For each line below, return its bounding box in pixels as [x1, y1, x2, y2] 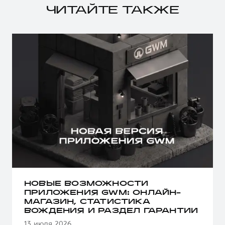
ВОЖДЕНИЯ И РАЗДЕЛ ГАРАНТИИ [24, 207, 198, 214]
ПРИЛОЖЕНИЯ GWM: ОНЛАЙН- [24, 189, 181, 196]
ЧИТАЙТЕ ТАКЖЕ [46, 6, 179, 16]
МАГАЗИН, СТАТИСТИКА [24, 198, 150, 205]
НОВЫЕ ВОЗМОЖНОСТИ [24, 180, 149, 187]
